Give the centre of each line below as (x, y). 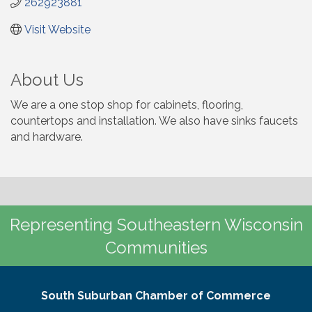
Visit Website (57, 29)
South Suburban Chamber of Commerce (156, 295)
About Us (47, 79)
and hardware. (47, 136)
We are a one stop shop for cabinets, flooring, (127, 104)
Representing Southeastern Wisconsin (156, 224)
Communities (156, 247)
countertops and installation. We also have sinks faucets (154, 120)
